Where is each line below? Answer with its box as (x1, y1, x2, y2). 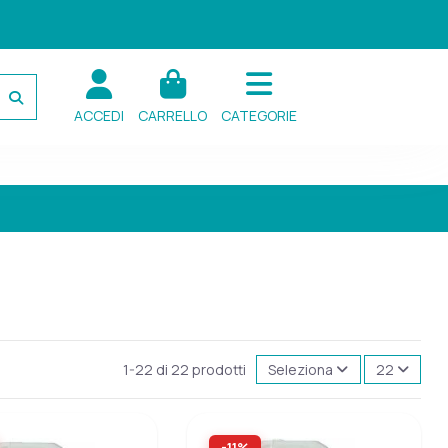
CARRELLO (138, 106, 207, 125)
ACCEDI (74, 106, 124, 125)
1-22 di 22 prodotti (123, 360, 250, 380)
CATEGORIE (221, 106, 297, 125)
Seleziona (268, 360, 334, 380)
